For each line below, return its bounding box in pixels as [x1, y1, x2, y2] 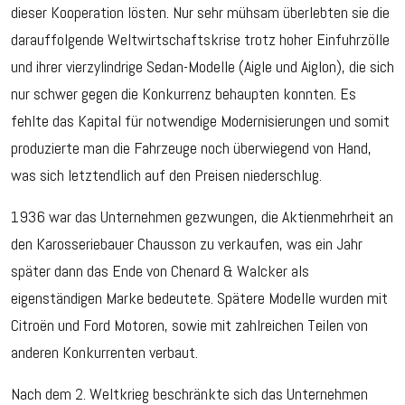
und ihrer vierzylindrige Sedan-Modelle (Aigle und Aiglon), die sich [11, 56, 394, 78]
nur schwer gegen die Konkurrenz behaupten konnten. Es [11, 83, 356, 105]
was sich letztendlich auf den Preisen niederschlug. [11, 165, 322, 186]
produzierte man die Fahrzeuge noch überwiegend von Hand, [11, 137, 372, 159]
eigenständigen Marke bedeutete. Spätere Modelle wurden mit [11, 287, 388, 309]
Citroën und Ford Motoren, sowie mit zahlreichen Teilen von [11, 315, 368, 336]
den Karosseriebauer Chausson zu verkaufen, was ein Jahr [11, 233, 363, 255]
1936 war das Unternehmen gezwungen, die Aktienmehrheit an [11, 206, 393, 228]
